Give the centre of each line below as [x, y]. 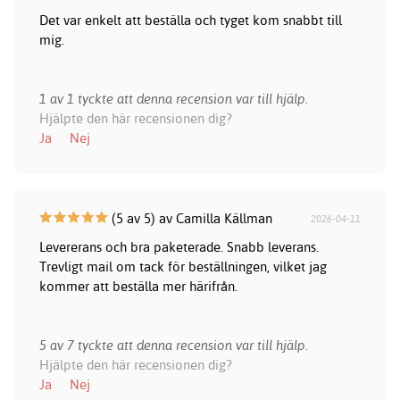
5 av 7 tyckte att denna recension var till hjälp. [173, 346]
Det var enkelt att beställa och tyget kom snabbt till [190, 21]
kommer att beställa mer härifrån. [138, 287]
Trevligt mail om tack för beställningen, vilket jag [183, 267]
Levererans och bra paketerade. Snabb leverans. [179, 247]
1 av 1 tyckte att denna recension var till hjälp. [173, 99]
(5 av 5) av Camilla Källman [190, 219]
